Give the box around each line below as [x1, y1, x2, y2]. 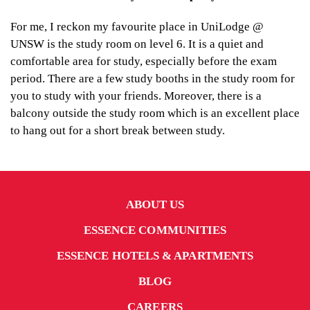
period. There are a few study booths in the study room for [10, 71, 295, 85]
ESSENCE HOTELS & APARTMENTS [56, 248, 254, 262]
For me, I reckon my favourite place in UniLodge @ [10, 19, 264, 33]
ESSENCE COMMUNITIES [83, 223, 227, 237]
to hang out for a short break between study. [10, 123, 225, 137]
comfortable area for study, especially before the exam [10, 54, 277, 68]
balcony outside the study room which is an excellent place [10, 106, 300, 120]
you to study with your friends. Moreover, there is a [10, 89, 262, 102]
